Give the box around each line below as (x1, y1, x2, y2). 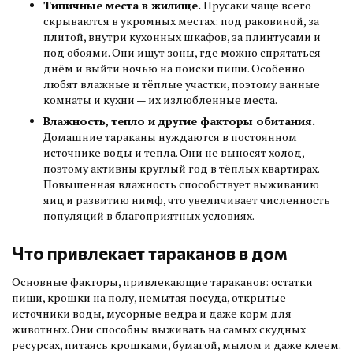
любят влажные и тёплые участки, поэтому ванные (43, 76, 320, 92)
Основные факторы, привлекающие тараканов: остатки (12, 274, 313, 290)
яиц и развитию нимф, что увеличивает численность (43, 192, 330, 208)
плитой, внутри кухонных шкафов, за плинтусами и (43, 29, 321, 45)
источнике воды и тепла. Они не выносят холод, (43, 145, 304, 161)
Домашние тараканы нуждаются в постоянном (43, 129, 297, 145)
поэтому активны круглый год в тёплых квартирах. (43, 161, 319, 176)
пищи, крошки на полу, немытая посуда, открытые (12, 290, 286, 306)
